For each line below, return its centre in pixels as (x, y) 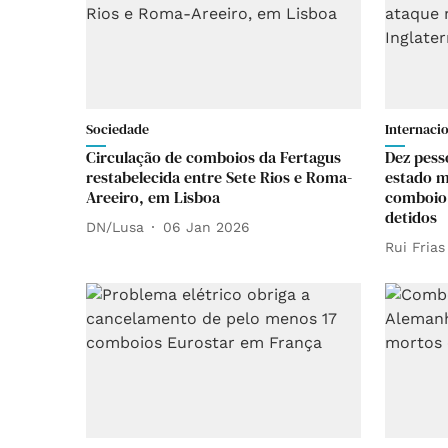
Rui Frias (415, 246)
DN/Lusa (115, 226)
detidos (411, 217)
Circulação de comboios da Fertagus (213, 157)
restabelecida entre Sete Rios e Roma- (219, 177)
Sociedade (117, 129)
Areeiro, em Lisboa (153, 197)
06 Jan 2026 (206, 226)
